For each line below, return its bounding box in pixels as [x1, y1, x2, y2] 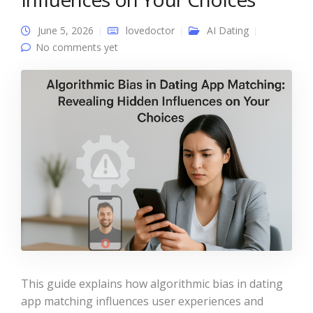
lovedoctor [126, 24, 175, 37]
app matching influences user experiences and [21, 293, 263, 309]
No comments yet [36, 41, 118, 54]
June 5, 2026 [38, 24, 94, 37]
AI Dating [207, 24, 249, 37]
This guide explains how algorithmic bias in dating [21, 275, 283, 291]
